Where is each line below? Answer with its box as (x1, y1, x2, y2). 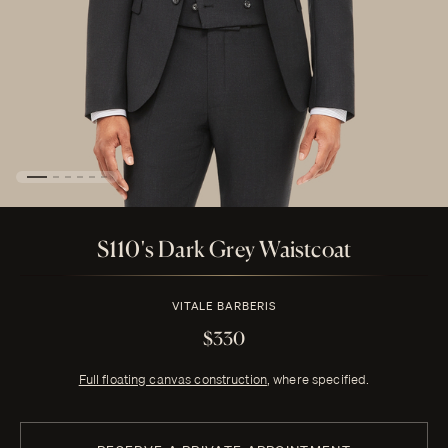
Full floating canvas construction (78, 369, 267, 390)
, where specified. (266, 369, 370, 390)
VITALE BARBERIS (171, 297, 277, 316)
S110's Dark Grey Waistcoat (96, 235, 352, 263)
